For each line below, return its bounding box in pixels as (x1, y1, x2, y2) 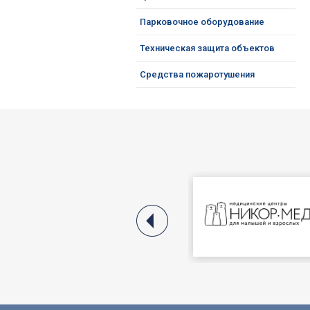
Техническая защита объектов (140, 43, 275, 53)
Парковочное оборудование (140, 17, 264, 27)
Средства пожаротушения (140, 69, 255, 80)
